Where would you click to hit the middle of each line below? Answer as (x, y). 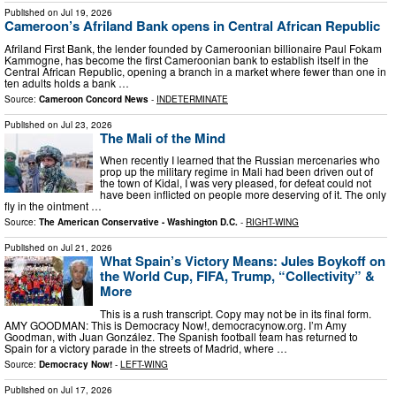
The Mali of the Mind (163, 137)
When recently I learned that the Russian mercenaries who (240, 160)
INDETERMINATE (192, 99)
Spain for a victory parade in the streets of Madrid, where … (146, 347)
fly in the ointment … (53, 206)
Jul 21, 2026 (87, 248)
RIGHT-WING (272, 222)
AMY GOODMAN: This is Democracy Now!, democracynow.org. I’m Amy (175, 324)
